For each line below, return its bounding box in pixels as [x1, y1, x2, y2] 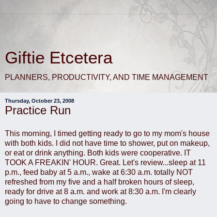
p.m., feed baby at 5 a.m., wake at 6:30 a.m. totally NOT [5, 168, 193, 176]
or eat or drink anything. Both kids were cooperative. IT [5, 148, 191, 157]
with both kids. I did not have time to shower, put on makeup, [5, 139, 210, 147]
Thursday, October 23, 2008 [5, 98, 74, 104]
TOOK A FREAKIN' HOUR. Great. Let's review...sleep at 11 [5, 158, 206, 167]
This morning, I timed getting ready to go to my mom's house [5, 129, 210, 138]
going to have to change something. [5, 197, 127, 205]
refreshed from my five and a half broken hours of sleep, [5, 177, 194, 186]
